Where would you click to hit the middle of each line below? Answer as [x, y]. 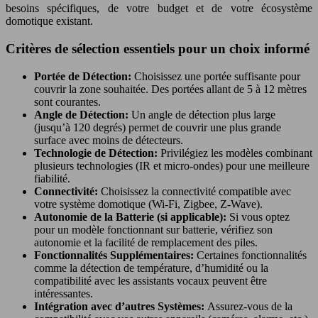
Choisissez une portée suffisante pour [217, 76]
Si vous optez [259, 216]
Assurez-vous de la [250, 306]
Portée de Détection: [84, 76]
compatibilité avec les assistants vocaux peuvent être [150, 280]
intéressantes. [64, 293]
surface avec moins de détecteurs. [109, 140]
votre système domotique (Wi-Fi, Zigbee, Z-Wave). [148, 204]
